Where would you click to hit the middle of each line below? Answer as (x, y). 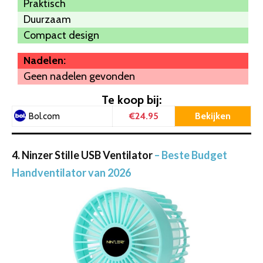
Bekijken (213, 116)
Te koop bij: (131, 100)
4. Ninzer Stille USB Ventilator (82, 155)
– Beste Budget (190, 155)
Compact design (61, 36)
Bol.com (44, 117)
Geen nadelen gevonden (79, 77)
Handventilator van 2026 (71, 173)
